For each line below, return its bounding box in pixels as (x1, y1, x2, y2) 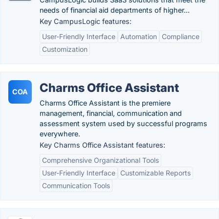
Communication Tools (42, 181, 110, 190)
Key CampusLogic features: (40, 17, 131, 25)
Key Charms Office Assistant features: (40, 141, 165, 149)
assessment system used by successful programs (40, 119, 207, 128)
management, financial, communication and (40, 109, 182, 117)
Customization (42, 45, 88, 53)
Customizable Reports (120, 169, 191, 177)
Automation (120, 32, 157, 41)
